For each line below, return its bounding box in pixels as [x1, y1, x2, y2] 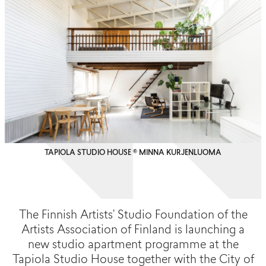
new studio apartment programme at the [27, 240, 239, 252]
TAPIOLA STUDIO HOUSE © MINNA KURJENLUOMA [45, 150, 221, 157]
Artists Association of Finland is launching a [21, 225, 245, 237]
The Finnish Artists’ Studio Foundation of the [18, 210, 248, 222]
